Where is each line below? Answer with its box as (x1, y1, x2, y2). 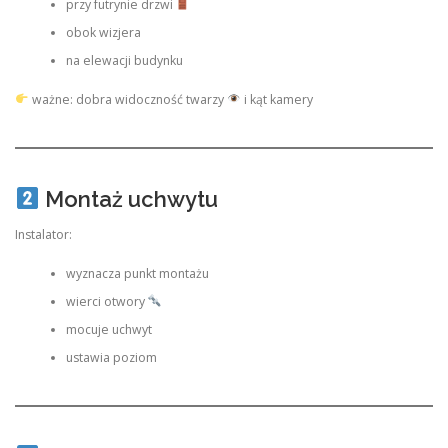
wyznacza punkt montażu (65, 264, 209, 282)
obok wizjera (65, 24, 141, 42)
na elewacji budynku (65, 52, 183, 70)
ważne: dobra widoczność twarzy (28, 90, 227, 108)
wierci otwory (65, 292, 148, 310)
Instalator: (15, 226, 72, 244)
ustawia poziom (65, 348, 157, 366)
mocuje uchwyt (65, 320, 152, 338)
